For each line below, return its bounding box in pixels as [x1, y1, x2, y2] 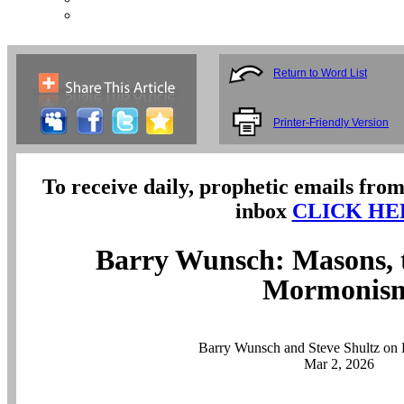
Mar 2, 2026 [303, 356, 374, 372]
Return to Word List [273, 67, 367, 79]
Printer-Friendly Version [273, 116, 389, 129]
